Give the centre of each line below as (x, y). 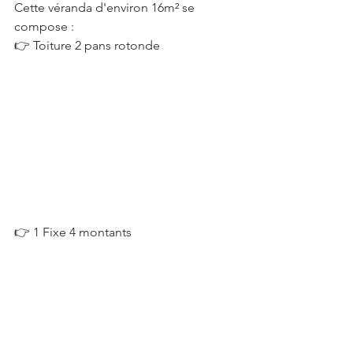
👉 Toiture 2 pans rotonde (87, 45)
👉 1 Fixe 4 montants (73, 232)
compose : (44, 26)
